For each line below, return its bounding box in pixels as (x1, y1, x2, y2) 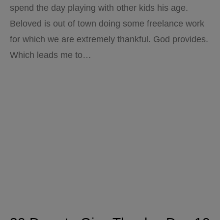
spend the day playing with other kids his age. (10, 3, 188, 13)
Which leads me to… (10, 50, 91, 60)
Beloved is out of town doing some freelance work (10, 19, 204, 28)
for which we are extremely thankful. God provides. (10, 34, 208, 44)
